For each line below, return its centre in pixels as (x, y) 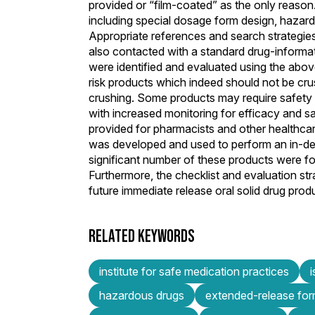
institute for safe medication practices (194, 271)
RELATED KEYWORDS (142, 236)
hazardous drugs (142, 295)
